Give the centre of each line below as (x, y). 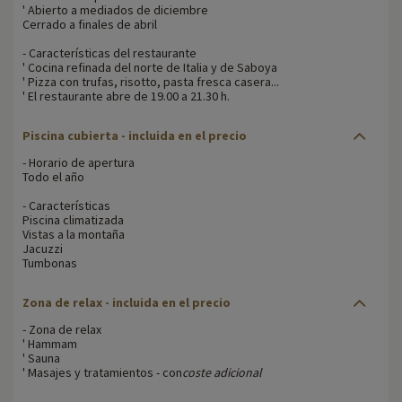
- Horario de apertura (79, 163)
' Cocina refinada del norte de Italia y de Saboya (150, 68)
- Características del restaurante (109, 53)
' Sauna (41, 358)
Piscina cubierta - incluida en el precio (135, 136)
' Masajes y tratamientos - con (102, 373)
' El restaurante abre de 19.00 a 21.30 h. (126, 96)
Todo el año (53, 177)
